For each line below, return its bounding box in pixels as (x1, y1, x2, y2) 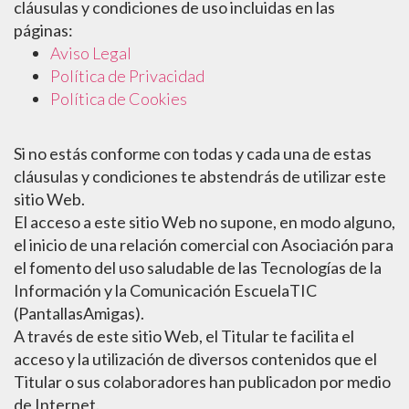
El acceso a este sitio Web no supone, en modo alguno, (14, 212, 395, 232)
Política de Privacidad (50, 66, 204, 86)
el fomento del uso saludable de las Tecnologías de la (14, 257, 382, 278)
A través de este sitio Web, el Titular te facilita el (14, 326, 354, 346)
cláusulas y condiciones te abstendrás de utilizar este (14, 166, 386, 186)
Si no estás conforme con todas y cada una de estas (14, 143, 372, 163)
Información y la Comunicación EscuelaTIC (14, 280, 317, 300)
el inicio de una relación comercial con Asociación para (14, 235, 393, 255)
